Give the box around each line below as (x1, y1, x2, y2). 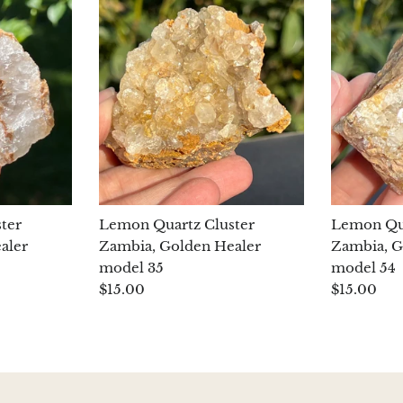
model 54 (331, 259, 397, 277)
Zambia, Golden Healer (98, 237, 261, 255)
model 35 (98, 259, 164, 277)
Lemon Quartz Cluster (98, 216, 255, 234)
